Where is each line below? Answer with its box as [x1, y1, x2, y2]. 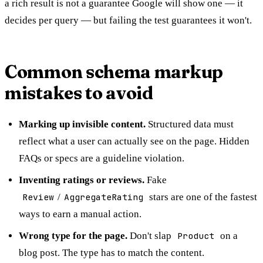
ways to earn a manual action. [19, 208, 141, 220]
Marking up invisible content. [19, 118, 146, 130]
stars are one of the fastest [147, 191, 257, 203]
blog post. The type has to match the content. [19, 247, 204, 258]
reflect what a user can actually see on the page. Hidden [19, 135, 249, 147]
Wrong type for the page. [19, 230, 127, 241]
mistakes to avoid [5, 82, 153, 104]
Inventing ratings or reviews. [19, 174, 144, 186]
